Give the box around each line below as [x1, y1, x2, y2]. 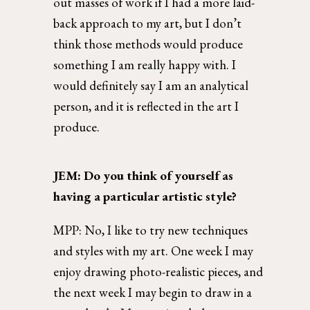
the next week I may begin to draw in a [53, 283, 253, 301]
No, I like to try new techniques [84, 221, 248, 239]
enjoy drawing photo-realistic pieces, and [53, 262, 264, 280]
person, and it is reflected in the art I [53, 97, 239, 115]
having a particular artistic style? [53, 187, 243, 205]
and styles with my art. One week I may [53, 241, 254, 259]
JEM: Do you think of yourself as [53, 166, 234, 184]
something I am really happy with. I [53, 55, 237, 73]
